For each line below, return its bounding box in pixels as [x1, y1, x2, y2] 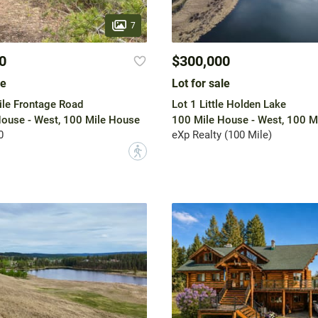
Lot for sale [171, 77, 230, 91]
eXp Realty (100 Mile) [171, 128, 272, 142]
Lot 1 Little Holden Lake [171, 98, 286, 111]
